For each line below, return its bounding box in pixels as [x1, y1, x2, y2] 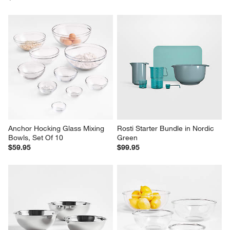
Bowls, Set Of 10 [8, 132, 64, 142]
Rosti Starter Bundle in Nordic [117, 123, 216, 133]
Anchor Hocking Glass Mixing [8, 123, 107, 133]
